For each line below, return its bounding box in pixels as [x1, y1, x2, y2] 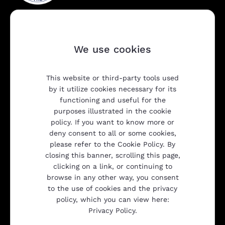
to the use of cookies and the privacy [48, 184, 177, 192]
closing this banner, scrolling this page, [45, 151, 180, 159]
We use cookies [74, 43, 151, 55]
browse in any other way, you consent [46, 173, 179, 181]
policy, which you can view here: [56, 195, 169, 203]
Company [13, 78, 50, 88]
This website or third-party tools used [46, 74, 179, 82]
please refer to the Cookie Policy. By [50, 140, 175, 148]
